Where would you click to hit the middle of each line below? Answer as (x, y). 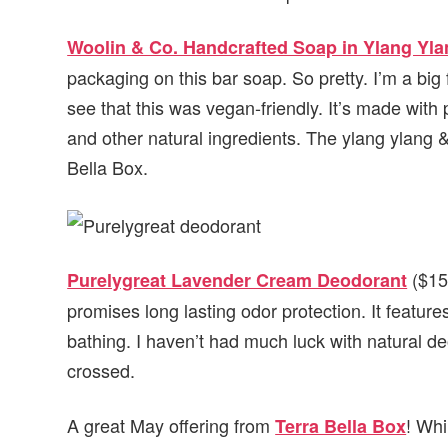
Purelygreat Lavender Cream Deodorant (237, 280)
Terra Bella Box (341, 425)
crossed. (101, 370)
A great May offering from (171, 424)
